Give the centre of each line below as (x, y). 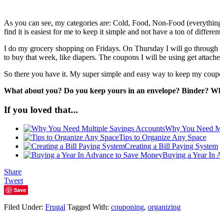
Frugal (55, 207)
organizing (164, 207)
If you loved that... (41, 110)
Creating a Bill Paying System (171, 146)
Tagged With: (89, 207)
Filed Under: (25, 207)
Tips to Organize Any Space (163, 137)
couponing (127, 207)
